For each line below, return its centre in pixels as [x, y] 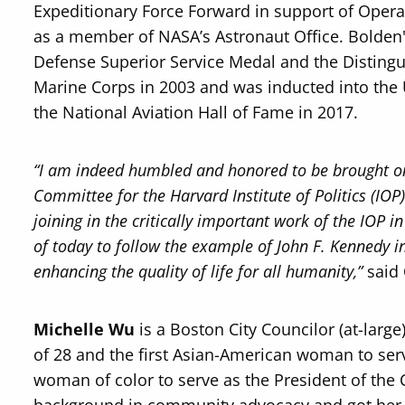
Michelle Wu [85, 329]
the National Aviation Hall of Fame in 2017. [196, 112]
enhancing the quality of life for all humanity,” [198, 271]
